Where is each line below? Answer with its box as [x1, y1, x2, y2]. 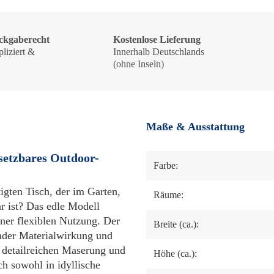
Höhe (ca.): [154, 248, 197, 259]
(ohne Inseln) [113, 58, 164, 69]
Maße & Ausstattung [146, 120, 245, 133]
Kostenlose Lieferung [113, 34, 201, 45]
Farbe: [154, 160, 178, 171]
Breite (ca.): [154, 219, 199, 229]
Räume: [154, 190, 183, 200]
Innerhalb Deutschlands [113, 46, 204, 57]
